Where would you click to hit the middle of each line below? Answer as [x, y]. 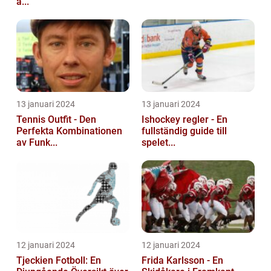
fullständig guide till [184, 131]
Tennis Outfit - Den [56, 119]
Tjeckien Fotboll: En [59, 260]
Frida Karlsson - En [182, 260]
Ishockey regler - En [184, 119]
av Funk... [37, 142]
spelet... [158, 142]
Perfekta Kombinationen [69, 131]
